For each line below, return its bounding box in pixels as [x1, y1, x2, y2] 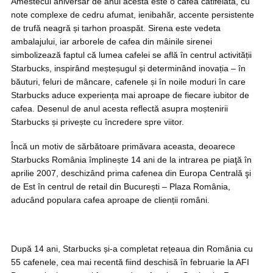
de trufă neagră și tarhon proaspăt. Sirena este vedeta [11, 23, 221, 33]
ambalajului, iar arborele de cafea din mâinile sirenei [11, 37, 212, 46]
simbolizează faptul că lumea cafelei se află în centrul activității [11, 50, 252, 60]
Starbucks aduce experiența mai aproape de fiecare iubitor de [11, 90, 249, 100]
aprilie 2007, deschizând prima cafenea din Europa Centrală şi [11, 168, 251, 178]
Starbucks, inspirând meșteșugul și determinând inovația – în [11, 63, 246, 73]
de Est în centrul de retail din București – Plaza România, [11, 182, 230, 191]
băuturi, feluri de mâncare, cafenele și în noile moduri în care [11, 77, 246, 87]
